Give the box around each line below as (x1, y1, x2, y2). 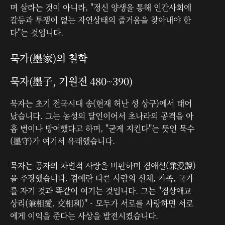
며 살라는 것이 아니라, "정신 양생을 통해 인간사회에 (10, 1, 191, 13)
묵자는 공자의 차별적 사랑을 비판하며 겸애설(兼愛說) (10, 159, 196, 171)
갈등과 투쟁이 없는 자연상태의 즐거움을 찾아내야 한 (10, 14, 191, 26)
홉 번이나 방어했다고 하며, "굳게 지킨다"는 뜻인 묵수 (10, 122, 194, 134)
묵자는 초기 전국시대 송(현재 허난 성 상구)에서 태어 (10, 97, 192, 109)
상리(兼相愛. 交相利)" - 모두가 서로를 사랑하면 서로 (10, 197, 193, 209)
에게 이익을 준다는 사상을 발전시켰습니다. (10, 209, 158, 221)
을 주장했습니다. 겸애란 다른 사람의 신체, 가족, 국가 (10, 172, 193, 184)
